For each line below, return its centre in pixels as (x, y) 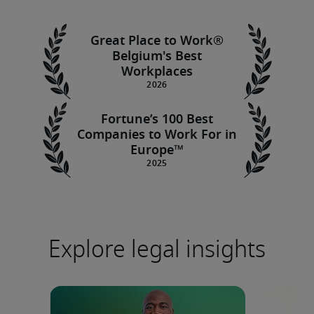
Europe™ (157, 151)
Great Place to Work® (157, 41)
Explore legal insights (157, 249)
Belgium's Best (157, 57)
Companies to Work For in (157, 135)
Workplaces (157, 72)
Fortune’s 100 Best (157, 120)
